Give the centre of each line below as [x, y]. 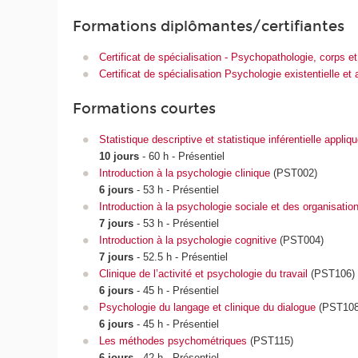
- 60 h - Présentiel [183, 157]
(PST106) [331, 274]
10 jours [120, 157]
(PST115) [270, 341]
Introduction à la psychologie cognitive [187, 241]
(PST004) [300, 241]
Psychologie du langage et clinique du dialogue [207, 308]
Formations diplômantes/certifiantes [209, 26]
